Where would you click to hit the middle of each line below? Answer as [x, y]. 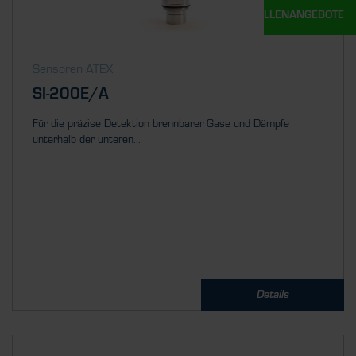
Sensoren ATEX [73, 69]
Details [273, 295]
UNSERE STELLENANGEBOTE [273, 15]
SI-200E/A [71, 95]
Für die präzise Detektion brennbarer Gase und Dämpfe [161, 124]
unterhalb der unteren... [87, 140]
